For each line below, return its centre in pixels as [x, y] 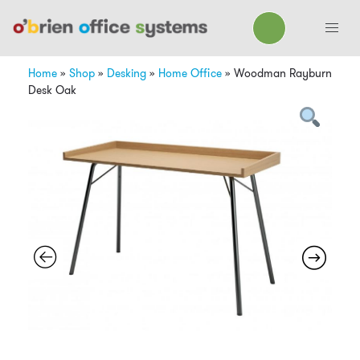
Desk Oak [52, 90]
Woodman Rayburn [281, 73]
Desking [127, 73]
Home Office [190, 73]
